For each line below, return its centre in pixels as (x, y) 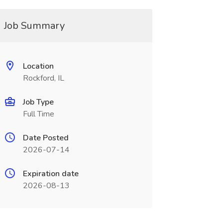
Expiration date (51, 174)
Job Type (38, 102)
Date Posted (46, 138)
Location (38, 66)
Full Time (38, 114)
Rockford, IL (43, 78)
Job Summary (34, 26)
